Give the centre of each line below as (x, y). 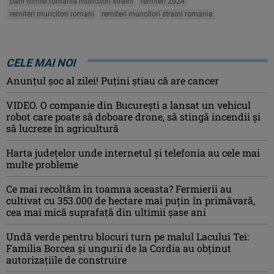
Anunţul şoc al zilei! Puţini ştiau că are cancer (113, 80)
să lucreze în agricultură (62, 128)
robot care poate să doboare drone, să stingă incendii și (133, 116)
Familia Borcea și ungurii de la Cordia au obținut (119, 248)
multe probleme (42, 164)
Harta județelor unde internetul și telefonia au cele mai (133, 152)
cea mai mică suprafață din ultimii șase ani (106, 212)
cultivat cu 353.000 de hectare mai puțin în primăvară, (131, 200)
